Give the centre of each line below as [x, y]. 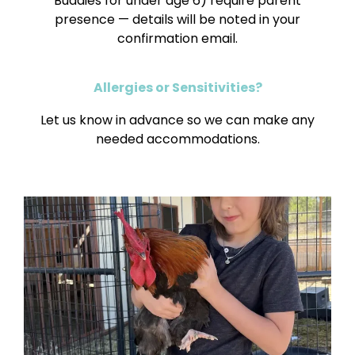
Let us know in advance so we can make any [177, 120]
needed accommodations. [177, 139]
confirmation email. [177, 38]
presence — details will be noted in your [177, 19]
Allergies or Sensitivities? [177, 87]
